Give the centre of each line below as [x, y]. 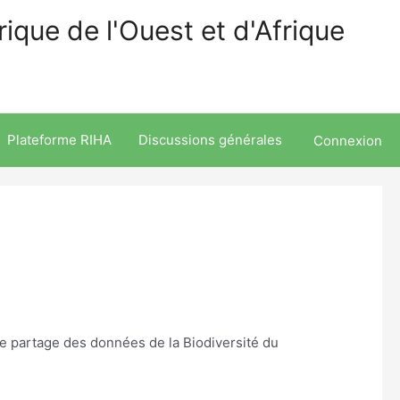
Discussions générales [210, 140]
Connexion [348, 140]
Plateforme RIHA [59, 140]
